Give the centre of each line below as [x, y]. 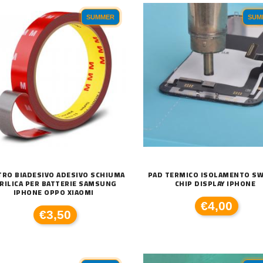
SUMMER [100, 17]
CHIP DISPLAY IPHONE [215, 183]
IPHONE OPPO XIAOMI [53, 192]
